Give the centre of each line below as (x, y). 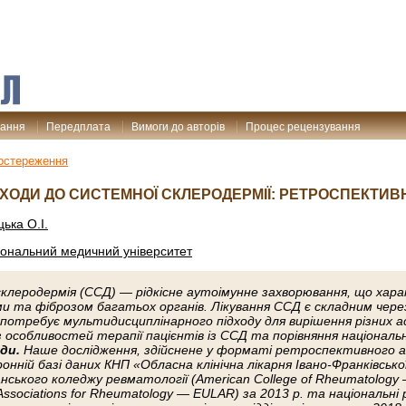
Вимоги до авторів (178, 127)
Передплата (78, 127)
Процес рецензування (303, 127)
